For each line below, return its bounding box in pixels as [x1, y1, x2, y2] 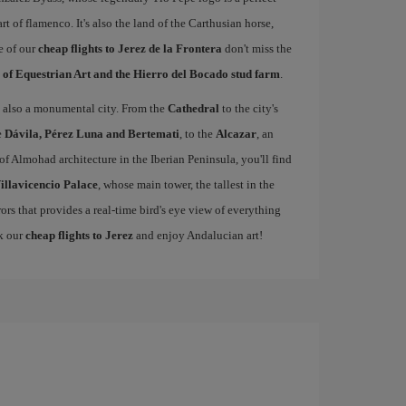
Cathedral [167, 101, 219, 115]
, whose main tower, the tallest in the [97, 178, 275, 191]
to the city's [218, 101, 278, 115]
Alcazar [215, 127, 256, 140]
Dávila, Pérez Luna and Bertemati [4, 127, 179, 140]
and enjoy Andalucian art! [132, 228, 263, 242]
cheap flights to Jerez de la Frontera [37, 42, 222, 55]
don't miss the [221, 42, 292, 55]
